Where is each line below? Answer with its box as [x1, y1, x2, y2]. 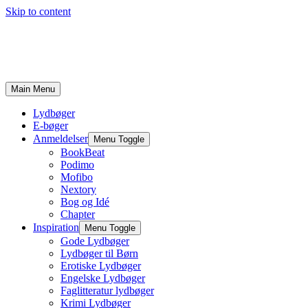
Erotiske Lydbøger [60, 260, 141, 272]
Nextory [60, 184, 96, 195]
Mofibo [60, 171, 93, 183]
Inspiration [33, 221, 79, 233]
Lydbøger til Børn [60, 247, 138, 259]
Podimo [60, 159, 94, 170]
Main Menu [11, 84, 55, 94]
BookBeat [60, 146, 104, 158]
